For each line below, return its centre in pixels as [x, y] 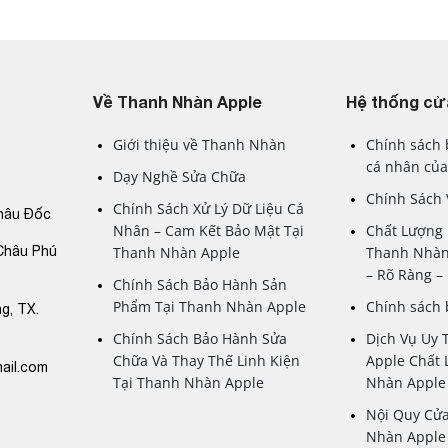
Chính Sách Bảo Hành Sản [200, 284]
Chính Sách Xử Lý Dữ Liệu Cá [209, 208]
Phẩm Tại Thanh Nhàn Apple [210, 306]
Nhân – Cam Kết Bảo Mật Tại [209, 230]
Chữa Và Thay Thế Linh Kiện [207, 360]
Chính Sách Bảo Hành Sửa [200, 338]
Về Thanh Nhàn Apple [178, 101]
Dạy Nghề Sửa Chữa [180, 176]
